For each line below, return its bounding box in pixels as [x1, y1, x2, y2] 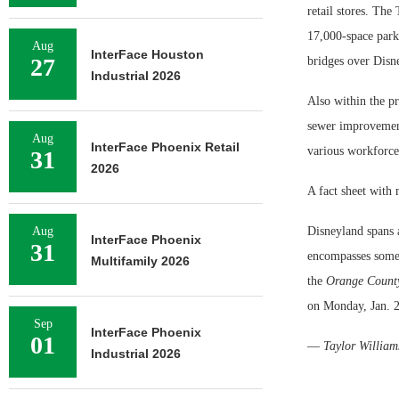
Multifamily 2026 [91, 254, 190, 268]
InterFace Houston [91, 47, 204, 61]
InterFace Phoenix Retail [91, 140, 240, 154]
